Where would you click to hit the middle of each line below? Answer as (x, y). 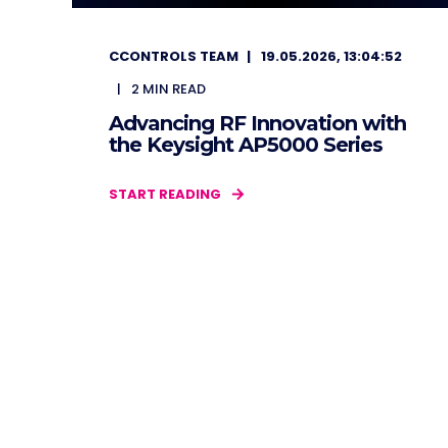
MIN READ (174, 89)
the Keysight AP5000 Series (245, 144)
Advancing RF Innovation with (257, 123)
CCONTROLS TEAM (173, 56)
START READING (165, 194)
